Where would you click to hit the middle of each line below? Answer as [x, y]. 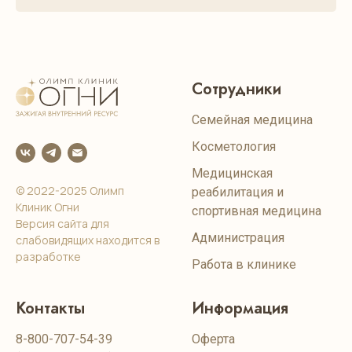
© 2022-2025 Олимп [70, 191]
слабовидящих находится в [88, 240]
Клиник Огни [48, 207]
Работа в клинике [244, 264]
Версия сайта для [62, 224]
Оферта [213, 339]
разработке [48, 257]
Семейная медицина [252, 120]
